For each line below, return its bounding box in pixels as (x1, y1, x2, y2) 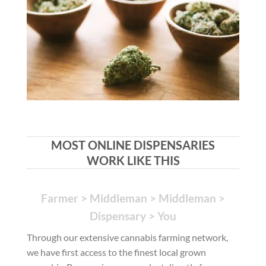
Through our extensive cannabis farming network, (27, 231, 228, 243)
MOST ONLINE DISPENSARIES (51, 137, 215, 152)
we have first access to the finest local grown (27, 246, 206, 258)
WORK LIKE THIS (86, 153, 180, 167)
